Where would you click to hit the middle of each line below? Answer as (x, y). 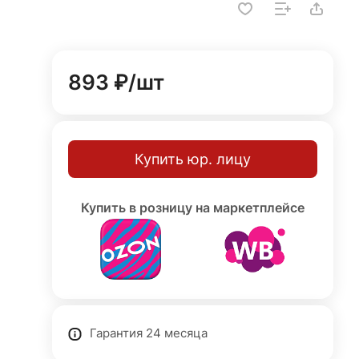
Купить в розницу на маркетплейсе (193, 208)
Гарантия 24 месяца (149, 333)
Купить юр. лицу (193, 159)
